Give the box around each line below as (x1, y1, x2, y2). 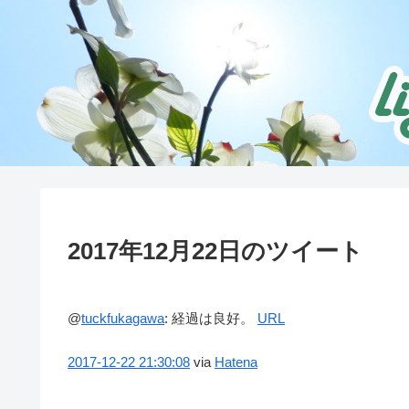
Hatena (215, 353, 257, 370)
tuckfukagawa (81, 309, 164, 326)
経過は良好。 (172, 309, 257, 326)
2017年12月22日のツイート (68, 236, 363, 265)
